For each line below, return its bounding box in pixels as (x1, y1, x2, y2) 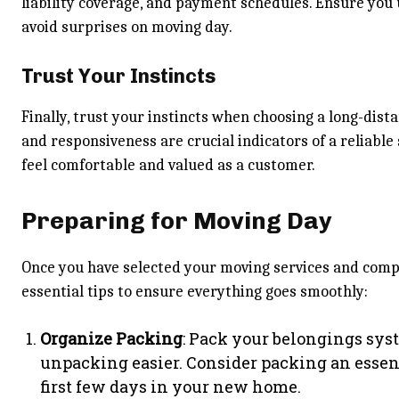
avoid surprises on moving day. (21, 18, 232, 37)
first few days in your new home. (40, 376, 301, 397)
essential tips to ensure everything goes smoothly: (21, 282, 368, 301)
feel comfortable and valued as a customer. (21, 156, 315, 175)
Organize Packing (40, 328, 183, 349)
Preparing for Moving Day (21, 207, 332, 235)
